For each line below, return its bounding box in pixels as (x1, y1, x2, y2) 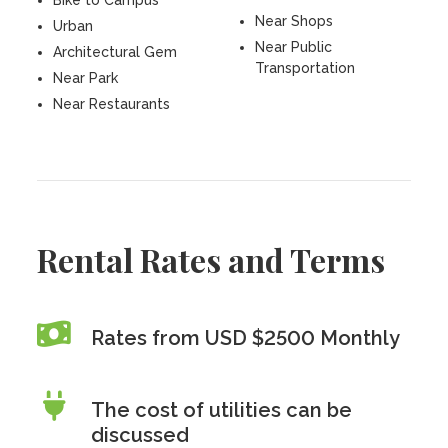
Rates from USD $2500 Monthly (91, 326, 401, 350)
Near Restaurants (53, 96, 171, 112)
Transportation (255, 60, 355, 76)
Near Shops (255, 13, 333, 29)
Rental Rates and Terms (37, 238, 386, 281)
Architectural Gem (53, 44, 178, 60)
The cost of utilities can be (91, 398, 353, 422)
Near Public (255, 39, 332, 55)
